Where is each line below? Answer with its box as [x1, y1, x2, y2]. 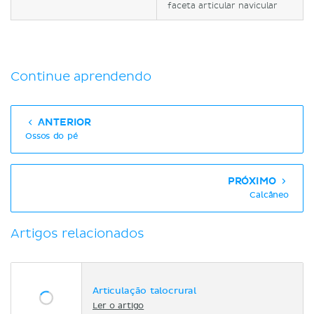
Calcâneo [250, 191, 289, 200]
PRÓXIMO [227, 175, 279, 187]
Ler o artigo [93, 301, 144, 310]
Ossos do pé [25, 132, 78, 141]
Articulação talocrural [93, 286, 197, 296]
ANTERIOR [35, 116, 92, 128]
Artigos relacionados [11, 226, 144, 242]
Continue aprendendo [11, 69, 151, 85]
